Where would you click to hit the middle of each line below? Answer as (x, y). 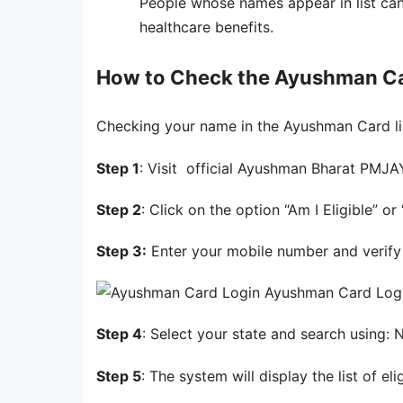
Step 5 (119, 376)
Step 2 (119, 209)
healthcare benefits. (206, 27)
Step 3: (121, 251)
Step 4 (119, 334)
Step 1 (118, 168)
